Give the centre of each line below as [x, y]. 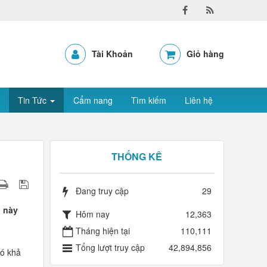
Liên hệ [199, 100]
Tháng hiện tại [103, 231]
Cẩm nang [93, 100]
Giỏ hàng [205, 54]
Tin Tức [33, 100]
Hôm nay [92, 214]
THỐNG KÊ [137, 157]
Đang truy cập [102, 191]
